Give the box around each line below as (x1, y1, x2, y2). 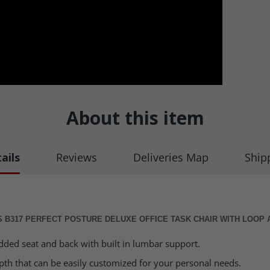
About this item (66, 105, 204, 130)
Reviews (55, 150, 97, 165)
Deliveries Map (133, 150, 209, 165)
